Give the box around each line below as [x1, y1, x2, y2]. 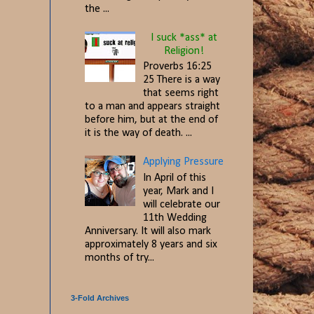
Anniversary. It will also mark [85, 225, 211, 237]
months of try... [85, 252, 154, 264]
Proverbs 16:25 [143, 61, 212, 73]
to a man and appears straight [85, 101, 220, 113]
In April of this [143, 172, 207, 184]
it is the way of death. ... [85, 128, 192, 139]
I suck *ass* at [151, 32, 218, 43]
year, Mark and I [143, 185, 214, 197]
